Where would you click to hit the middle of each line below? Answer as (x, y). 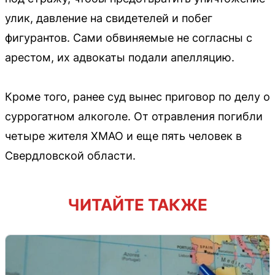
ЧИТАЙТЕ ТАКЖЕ (137, 204)
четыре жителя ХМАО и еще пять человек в (123, 136)
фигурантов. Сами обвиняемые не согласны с (129, 37)
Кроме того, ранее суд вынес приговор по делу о (137, 96)
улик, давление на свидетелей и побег (109, 18)
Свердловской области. (70, 155)
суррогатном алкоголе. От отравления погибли (134, 116)
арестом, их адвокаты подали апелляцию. (120, 57)
